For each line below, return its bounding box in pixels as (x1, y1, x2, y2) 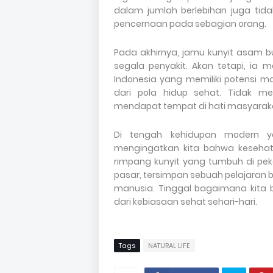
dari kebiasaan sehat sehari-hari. (114, 195, 257, 208)
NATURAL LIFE (148, 240, 190, 250)
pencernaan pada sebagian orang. (114, 17, 266, 30)
